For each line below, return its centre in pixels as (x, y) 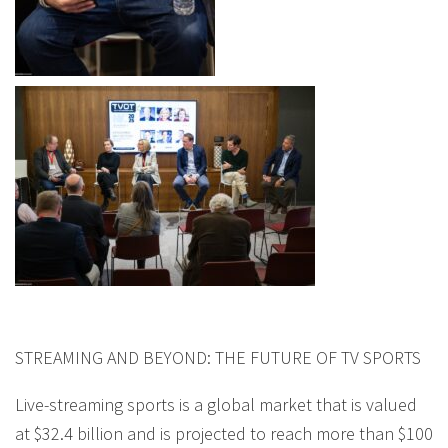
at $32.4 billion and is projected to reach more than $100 (224, 433)
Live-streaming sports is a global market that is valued (216, 404)
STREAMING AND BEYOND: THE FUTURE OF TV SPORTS (218, 357)
